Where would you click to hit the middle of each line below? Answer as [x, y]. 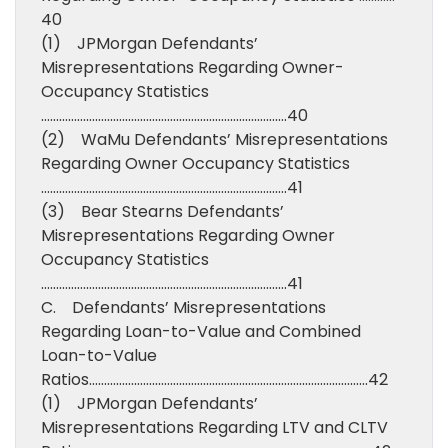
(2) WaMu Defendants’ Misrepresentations [214, 139]
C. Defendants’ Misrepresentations [183, 307]
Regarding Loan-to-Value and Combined [201, 331]
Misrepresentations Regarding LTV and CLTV [214, 427]
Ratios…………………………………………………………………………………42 [214, 379]
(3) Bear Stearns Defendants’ [162, 211]
